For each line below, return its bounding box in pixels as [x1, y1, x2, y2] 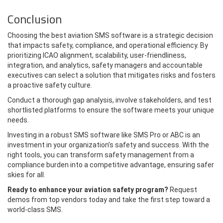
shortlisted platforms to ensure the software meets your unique [7, 106, 214, 114]
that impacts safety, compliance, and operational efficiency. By [7, 41, 208, 49]
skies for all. [7, 170, 45, 179]
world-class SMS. [7, 205, 63, 214]
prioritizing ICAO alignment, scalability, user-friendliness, [7, 51, 186, 59]
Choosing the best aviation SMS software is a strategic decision [7, 31, 213, 39]
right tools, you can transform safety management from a [7, 150, 194, 159]
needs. [7, 115, 29, 124]
